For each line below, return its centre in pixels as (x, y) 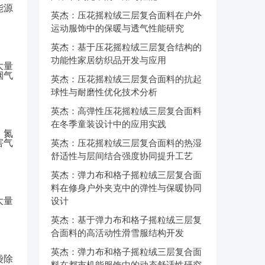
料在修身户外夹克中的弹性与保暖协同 (126, 188)
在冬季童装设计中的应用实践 (109, 124)
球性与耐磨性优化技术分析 (104, 92)
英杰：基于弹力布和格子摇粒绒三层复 (126, 220)
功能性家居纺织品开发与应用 (109, 60)
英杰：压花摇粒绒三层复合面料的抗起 (126, 79)
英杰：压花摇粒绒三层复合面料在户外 (126, 15)
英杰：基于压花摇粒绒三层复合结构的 (126, 47)
